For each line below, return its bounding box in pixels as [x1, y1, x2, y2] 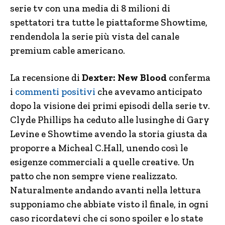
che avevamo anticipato [95, 86, 202, 97]
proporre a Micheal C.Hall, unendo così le [10, 142, 188, 154]
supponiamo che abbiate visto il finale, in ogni [10, 198, 208, 210]
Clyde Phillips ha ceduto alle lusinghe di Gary [10, 114, 209, 126]
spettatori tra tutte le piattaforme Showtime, [10, 17, 207, 28]
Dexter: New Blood [82, 72, 167, 83]
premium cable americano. [10, 45, 125, 56]
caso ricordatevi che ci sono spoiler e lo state [10, 212, 203, 224]
